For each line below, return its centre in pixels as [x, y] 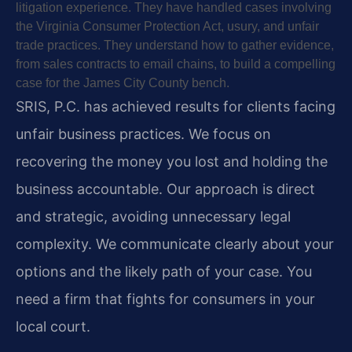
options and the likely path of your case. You [164, 272]
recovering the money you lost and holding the [172, 162]
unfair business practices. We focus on [143, 134]
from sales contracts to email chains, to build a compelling [176, 64]
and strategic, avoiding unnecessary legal [153, 217]
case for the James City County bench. [123, 83]
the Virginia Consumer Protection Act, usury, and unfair [167, 27]
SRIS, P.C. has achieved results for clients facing [176, 107]
